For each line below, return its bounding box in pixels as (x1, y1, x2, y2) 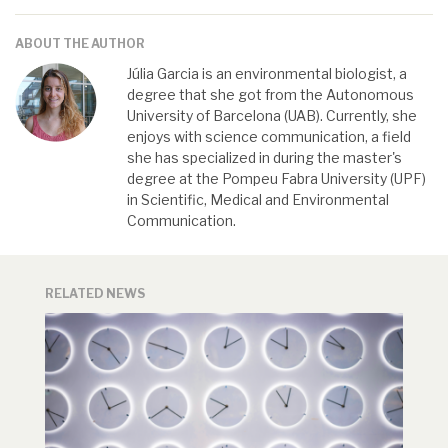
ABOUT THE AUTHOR (15, 36, 145, 52)
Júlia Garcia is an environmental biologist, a (127, 65, 407, 83)
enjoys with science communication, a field (127, 128, 411, 146)
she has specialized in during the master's (127, 149, 402, 167)
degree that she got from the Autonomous (127, 86, 414, 104)
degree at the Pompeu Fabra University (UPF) (127, 170, 426, 188)
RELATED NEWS (45, 286, 145, 302)
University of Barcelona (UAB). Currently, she (127, 107, 417, 125)
